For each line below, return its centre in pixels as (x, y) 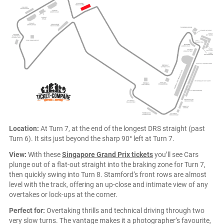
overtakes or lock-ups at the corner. (63, 194)
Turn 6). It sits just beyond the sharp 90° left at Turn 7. (92, 138)
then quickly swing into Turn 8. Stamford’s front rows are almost (108, 174)
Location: (24, 128)
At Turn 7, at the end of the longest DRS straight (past (122, 128)
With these (44, 154)
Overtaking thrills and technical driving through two (125, 210)
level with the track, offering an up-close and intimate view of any (108, 184)
